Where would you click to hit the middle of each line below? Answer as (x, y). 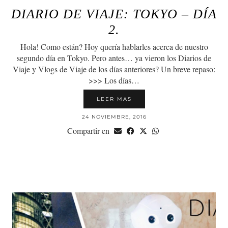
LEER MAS (114, 99)
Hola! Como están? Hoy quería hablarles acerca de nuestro (114, 46)
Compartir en (89, 130)
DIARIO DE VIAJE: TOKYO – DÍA (114, 14)
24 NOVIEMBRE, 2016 (114, 117)
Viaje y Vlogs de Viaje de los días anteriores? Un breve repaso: (114, 69)
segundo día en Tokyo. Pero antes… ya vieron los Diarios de (114, 58)
